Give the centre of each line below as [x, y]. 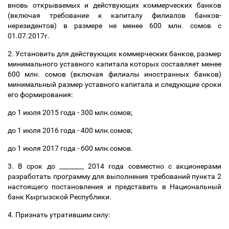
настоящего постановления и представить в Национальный [114, 187]
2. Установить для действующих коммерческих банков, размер [114, 54]
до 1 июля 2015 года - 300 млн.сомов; [71, 112]
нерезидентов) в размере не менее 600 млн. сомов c [114, 26]
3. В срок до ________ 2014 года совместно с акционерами [114, 166]
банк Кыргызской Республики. [60, 197]
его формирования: [41, 95]
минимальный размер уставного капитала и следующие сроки [114, 84]
